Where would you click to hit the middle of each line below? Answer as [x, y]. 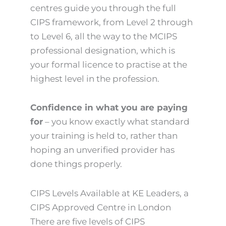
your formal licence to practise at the [109, 64]
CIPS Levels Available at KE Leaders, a [109, 193]
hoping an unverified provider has [102, 150]
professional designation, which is [103, 50]
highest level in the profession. [95, 78]
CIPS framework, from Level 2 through [111, 22]
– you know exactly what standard [116, 122]
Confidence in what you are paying [109, 108]
